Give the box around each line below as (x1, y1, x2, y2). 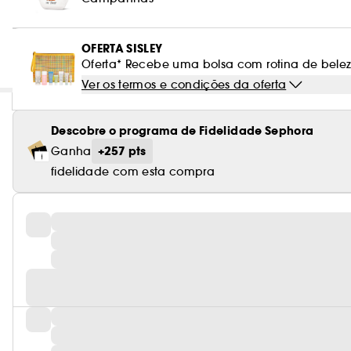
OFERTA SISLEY (81, 41, 163, 56)
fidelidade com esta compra (51, 165, 215, 179)
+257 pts (97, 143, 147, 159)
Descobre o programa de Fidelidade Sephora (51, 123, 314, 139)
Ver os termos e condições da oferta (81, 78, 287, 92)
